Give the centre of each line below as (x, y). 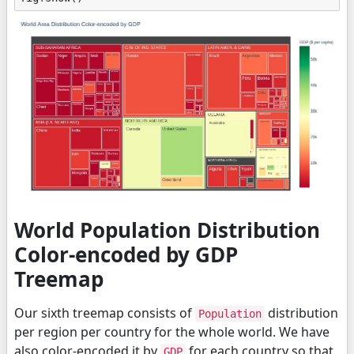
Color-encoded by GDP (126, 255)
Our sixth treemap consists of (105, 313)
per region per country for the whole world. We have (172, 332)
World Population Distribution (167, 230)
